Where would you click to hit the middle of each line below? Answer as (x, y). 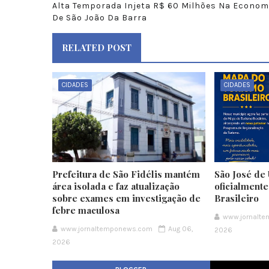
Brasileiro (237, 198)
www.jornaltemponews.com (107, 229)
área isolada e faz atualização (116, 186)
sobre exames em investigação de (126, 198)
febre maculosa (86, 210)
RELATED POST (97, 47)
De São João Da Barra (100, 18)
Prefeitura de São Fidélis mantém (126, 174)
